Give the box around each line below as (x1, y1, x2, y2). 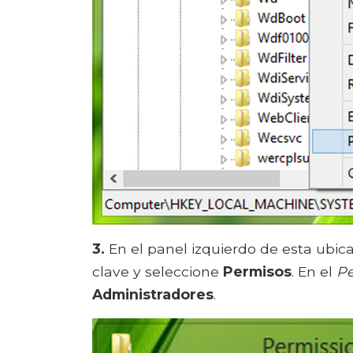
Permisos (223, 262, 292, 280)
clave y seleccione (92, 262, 223, 280)
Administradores (92, 285, 214, 303)
